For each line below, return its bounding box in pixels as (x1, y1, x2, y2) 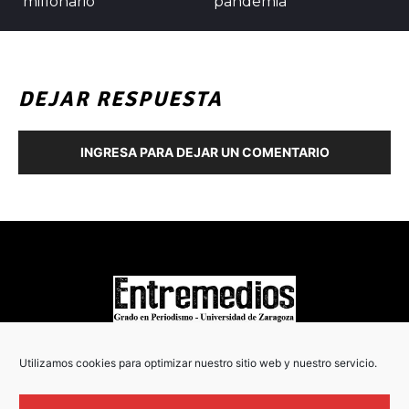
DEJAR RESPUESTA (18, 85, 223, 112)
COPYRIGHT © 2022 (138, 347, 271, 360)
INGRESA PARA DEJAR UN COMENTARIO (79, 143, 330, 160)
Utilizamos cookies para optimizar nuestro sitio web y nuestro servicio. (19, 356, 377, 370)
